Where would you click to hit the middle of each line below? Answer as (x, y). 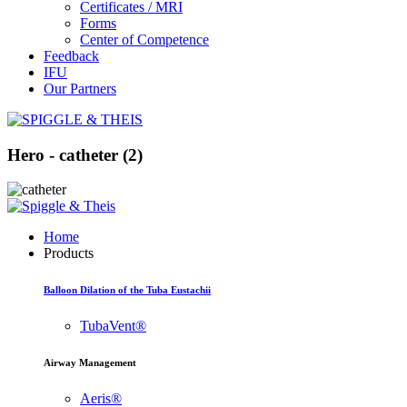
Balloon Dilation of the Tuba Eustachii (127, 290)
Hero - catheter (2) (75, 154)
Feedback (71, 56)
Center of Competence (144, 40)
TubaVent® (113, 326)
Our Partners (80, 89)
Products (69, 253)
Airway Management (90, 363)
